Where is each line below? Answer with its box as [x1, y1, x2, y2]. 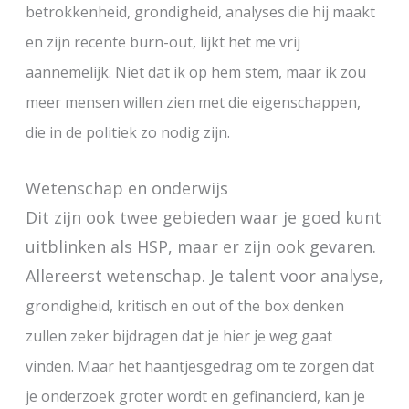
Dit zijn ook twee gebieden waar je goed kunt [25, 206, 382, 229]
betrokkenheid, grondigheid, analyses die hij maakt [25, 2, 375, 23]
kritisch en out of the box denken [116, 296, 344, 317]
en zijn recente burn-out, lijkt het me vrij [25, 32, 300, 53]
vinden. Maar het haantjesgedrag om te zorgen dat [25, 356, 374, 377]
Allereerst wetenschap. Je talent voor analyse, [25, 265, 383, 288]
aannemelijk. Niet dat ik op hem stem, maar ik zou [25, 62, 366, 83]
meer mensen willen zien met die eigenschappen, [25, 92, 361, 113]
